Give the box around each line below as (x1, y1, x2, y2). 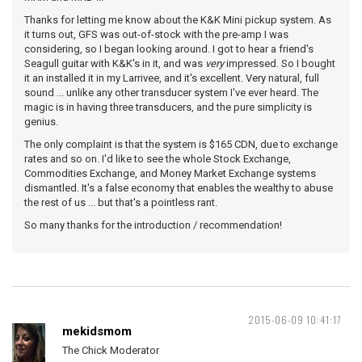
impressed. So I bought (224, 57, 335, 69)
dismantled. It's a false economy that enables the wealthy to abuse (24, 182, 333, 194)
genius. (24, 116, 58, 128)
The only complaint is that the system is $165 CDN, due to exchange (24, 138, 338, 150)
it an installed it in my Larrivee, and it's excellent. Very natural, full (24, 72, 319, 84)
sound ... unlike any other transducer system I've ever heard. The (24, 86, 318, 99)
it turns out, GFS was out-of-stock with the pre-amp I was (24, 28, 288, 40)
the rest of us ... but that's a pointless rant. (24, 196, 217, 208)
